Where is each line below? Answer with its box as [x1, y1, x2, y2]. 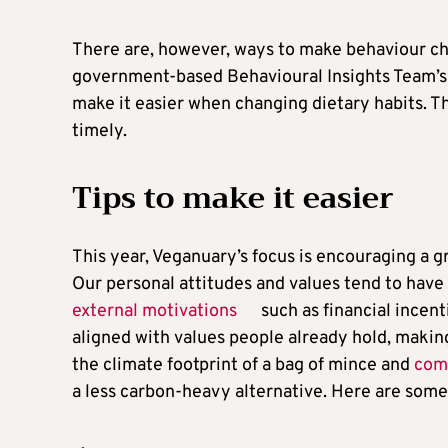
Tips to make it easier [72, 172, 394, 223]
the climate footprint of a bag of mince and [72, 353, 414, 377]
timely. [72, 119, 127, 143]
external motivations [72, 299, 237, 323]
